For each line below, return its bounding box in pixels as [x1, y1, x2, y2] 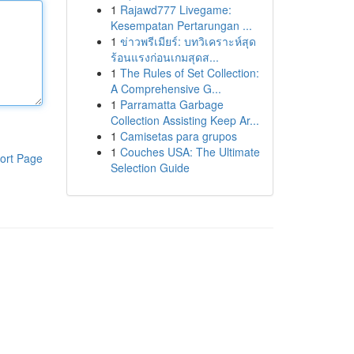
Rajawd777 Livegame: [119, 2, 232, 17]
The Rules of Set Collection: [119, 65, 259, 81]
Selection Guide [110, 160, 190, 175]
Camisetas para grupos [119, 128, 237, 144]
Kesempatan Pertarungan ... [110, 17, 252, 33]
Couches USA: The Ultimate [119, 144, 260, 160]
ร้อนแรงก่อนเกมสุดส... [110, 49, 219, 65]
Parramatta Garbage [119, 96, 224, 112]
